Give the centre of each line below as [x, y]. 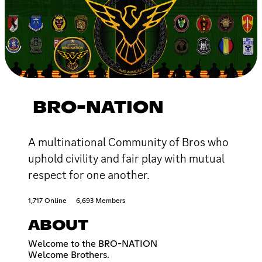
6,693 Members [101, 201]
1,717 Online [47, 201]
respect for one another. [89, 175]
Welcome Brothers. [69, 255]
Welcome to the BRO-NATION [93, 244]
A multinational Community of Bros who [128, 142]
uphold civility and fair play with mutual [126, 158]
